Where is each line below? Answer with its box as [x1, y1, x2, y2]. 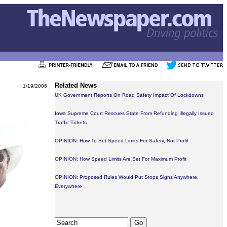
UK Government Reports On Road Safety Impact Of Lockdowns [55, 92, 204, 98]
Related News [55, 82, 97, 89]
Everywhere [55, 183, 82, 189]
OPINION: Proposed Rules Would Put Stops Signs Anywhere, [55, 174, 199, 180]
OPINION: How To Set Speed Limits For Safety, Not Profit [55, 138, 188, 143]
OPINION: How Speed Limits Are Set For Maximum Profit [55, 156, 186, 162]
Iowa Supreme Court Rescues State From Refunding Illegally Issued [55, 110, 214, 116]
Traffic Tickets [55, 120, 87, 125]
